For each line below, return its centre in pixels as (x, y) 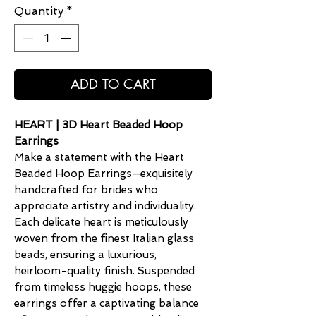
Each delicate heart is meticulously (101, 223)
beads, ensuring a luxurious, (85, 255)
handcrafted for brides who (86, 190)
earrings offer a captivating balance (107, 304)
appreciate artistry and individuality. (105, 206)
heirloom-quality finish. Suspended (104, 271)
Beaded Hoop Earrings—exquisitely (103, 174)
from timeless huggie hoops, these (103, 287)
